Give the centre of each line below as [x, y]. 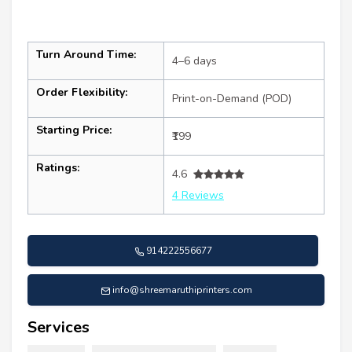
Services [59, 328]
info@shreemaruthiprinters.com [182, 290]
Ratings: [58, 168]
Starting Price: [74, 130]
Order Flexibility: [82, 93]
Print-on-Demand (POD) [232, 99]
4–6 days [194, 61]
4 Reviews [198, 196]
